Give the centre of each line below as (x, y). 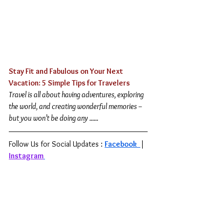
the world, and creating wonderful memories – (77, 106)
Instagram (26, 156)
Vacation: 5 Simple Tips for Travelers (69, 83)
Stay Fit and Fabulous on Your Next (67, 71)
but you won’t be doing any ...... (54, 118)
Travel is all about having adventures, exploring (77, 95)
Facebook (121, 144)
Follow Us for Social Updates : (57, 144)
